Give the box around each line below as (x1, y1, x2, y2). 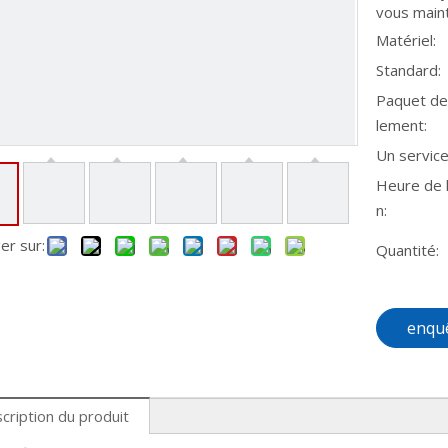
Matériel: (376, 30, 436, 50)
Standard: (376, 60, 441, 80)
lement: (376, 115, 427, 135)
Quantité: (376, 240, 439, 260)
